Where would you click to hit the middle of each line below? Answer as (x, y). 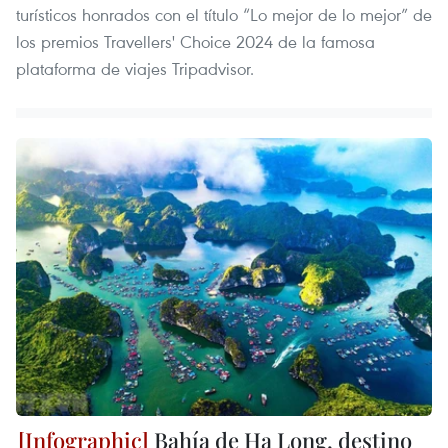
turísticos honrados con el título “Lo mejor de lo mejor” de (224, 15)
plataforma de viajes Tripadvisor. (135, 69)
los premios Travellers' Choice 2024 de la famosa (195, 42)
